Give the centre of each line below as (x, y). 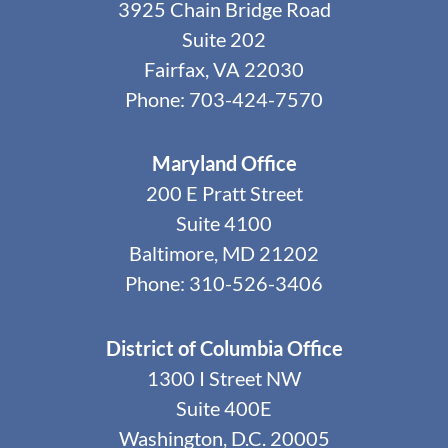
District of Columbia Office (224, 347)
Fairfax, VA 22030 (224, 68)
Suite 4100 (224, 223)
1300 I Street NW (224, 377)
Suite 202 (224, 38)
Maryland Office (224, 163)
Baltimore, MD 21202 (224, 253)
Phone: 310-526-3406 (224, 283)
